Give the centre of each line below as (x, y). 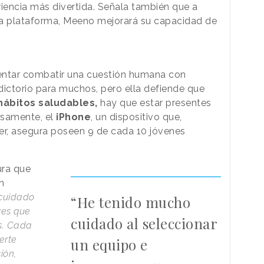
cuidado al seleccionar (144, 224)
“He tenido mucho (131, 202)
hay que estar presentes (154, 103)
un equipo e (109, 245)
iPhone (72, 117)
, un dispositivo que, (136, 117)
